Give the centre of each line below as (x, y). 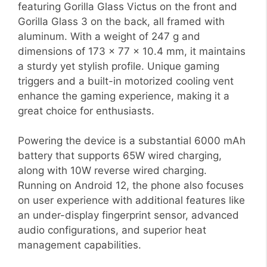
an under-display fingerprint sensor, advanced (128, 215)
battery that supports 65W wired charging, (120, 156)
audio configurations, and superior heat (112, 230)
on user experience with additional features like (131, 201)
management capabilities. (80, 245)
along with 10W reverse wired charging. (112, 171)
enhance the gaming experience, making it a (124, 96)
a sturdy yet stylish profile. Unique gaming (119, 66)
